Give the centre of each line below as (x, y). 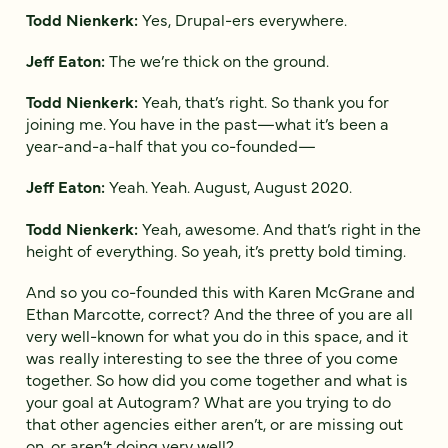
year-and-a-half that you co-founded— (171, 145)
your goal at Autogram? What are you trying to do (208, 400)
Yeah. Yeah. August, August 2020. (230, 186)
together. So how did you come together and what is (217, 378)
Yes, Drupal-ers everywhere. (244, 18)
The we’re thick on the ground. (219, 59)
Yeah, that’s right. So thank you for (265, 101)
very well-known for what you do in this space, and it (217, 334)
